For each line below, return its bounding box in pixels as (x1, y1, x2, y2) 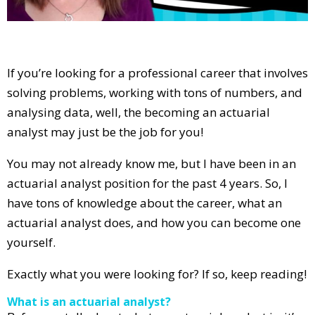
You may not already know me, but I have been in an (7, 155, 296, 172)
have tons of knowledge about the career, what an (7, 194, 282, 211)
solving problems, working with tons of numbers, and (7, 84, 302, 101)
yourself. (7, 233, 56, 250)
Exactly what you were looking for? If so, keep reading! (7, 265, 307, 282)
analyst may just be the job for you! (7, 123, 203, 140)
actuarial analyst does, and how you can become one (7, 214, 301, 231)
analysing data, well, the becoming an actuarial (7, 103, 270, 120)
